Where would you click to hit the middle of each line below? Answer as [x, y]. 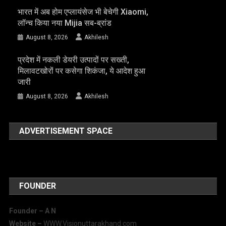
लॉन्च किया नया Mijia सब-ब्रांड [64, 23]
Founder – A [30, 211]
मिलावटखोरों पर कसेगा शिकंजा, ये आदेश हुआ [81, 71]
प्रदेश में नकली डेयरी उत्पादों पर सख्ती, [73, 60]
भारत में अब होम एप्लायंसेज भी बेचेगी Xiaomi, [83, 12]
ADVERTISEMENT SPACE [66, 131]
